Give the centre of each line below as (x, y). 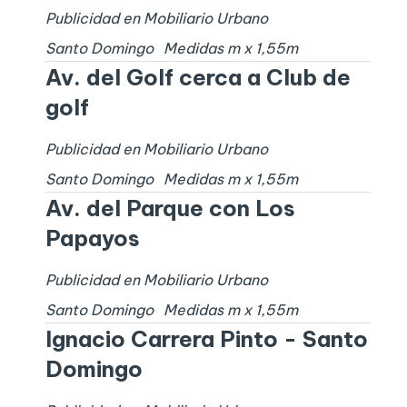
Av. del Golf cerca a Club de (198, 78)
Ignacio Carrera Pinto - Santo (206, 339)
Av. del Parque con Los (170, 208)
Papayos (92, 238)
